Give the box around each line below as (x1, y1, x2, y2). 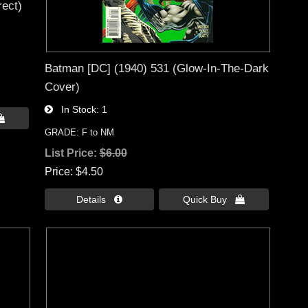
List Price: (44, 147, 100, 159)
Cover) (44, 80, 80, 94)
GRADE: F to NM (44, 127, 114, 138)
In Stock (52, 104, 96, 115)
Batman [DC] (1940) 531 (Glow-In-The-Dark (44, 61, 269, 76)
